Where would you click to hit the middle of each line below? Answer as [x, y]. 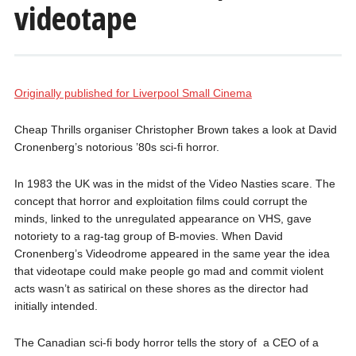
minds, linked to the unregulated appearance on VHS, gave [163, 219]
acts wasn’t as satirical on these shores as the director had [161, 288]
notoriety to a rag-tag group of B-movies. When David [148, 236]
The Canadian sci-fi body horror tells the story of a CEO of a [166, 342]
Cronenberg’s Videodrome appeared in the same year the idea [172, 253]
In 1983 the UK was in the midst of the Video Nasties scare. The [174, 184]
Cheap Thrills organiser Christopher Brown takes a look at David [175, 130]
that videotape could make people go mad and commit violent [168, 271]
